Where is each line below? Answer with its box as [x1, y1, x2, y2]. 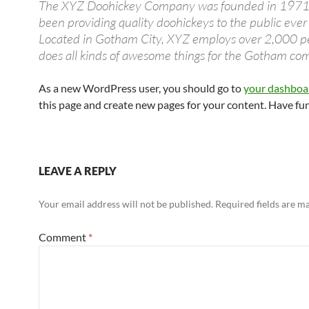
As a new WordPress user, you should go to [39, 81, 243, 94]
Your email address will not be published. [39, 198, 213, 210]
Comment [39, 230, 88, 243]
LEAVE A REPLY [39, 164, 117, 177]
